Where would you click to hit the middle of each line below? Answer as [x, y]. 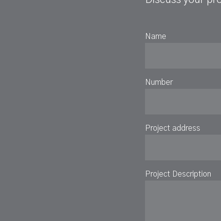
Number [159, 82]
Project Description [178, 174]
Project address [173, 128]
